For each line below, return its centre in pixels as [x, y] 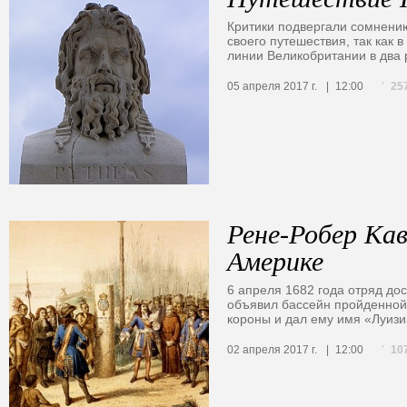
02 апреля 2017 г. [272, 350]
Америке [275, 261]
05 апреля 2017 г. [272, 87]
